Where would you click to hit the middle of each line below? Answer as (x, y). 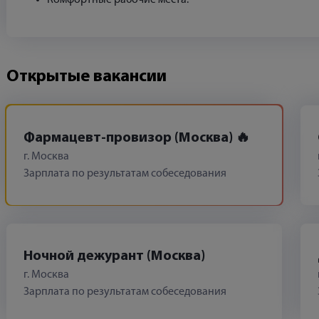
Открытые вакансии (87, 77)
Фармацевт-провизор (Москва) (130, 138)
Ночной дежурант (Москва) (114, 256)
